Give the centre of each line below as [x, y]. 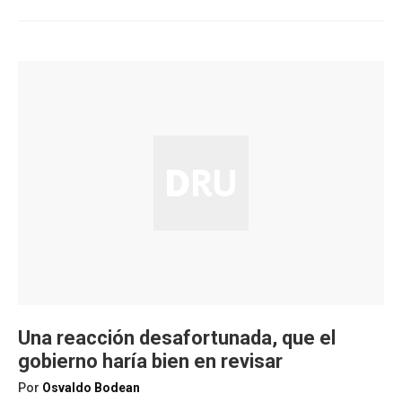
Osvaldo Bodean [91, 388]
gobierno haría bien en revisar [150, 361]
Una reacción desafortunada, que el [177, 338]
